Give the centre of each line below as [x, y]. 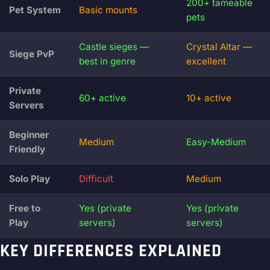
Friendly [27, 149]
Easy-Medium [216, 142]
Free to [25, 209]
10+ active [209, 98]
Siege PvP [32, 54]
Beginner [29, 135]
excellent [206, 61]
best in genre [107, 61]
